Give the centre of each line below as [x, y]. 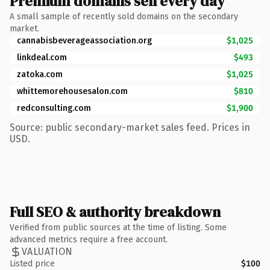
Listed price [32, 263]
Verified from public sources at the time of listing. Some [118, 227]
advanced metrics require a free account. [89, 239]
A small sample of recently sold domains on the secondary [124, 16]
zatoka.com [40, 74]
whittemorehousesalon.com [72, 91]
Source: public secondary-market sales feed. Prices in [130, 127]
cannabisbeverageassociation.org [84, 40]
